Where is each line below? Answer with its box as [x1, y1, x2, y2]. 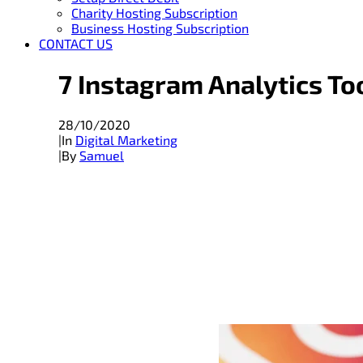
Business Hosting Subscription [71, 20, 249, 36]
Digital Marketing [75, 131, 177, 147]
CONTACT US [39, 36, 113, 51]
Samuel [79, 147, 124, 163]
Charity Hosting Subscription [71, 5, 237, 20]
